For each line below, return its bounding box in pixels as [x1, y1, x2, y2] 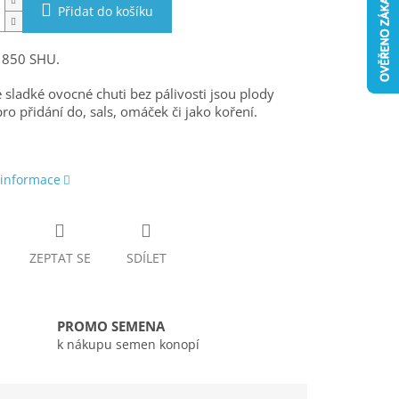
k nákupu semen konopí [57, 336, 199, 354]
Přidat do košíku [57, 3, 153, 20]
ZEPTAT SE [28, 249, 91, 267]
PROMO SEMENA [57, 317, 165, 337]
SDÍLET [126, 249, 167, 267]
